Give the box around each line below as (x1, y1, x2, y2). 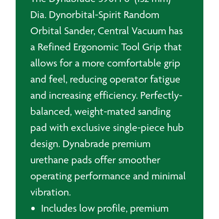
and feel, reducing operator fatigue (30, 73, 180, 85)
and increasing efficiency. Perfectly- (30, 89, 182, 101)
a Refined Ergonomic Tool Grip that (30, 41, 182, 53)
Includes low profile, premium (41, 202, 169, 214)
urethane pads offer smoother (30, 153, 160, 166)
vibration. (30, 186, 71, 198)
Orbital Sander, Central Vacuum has (30, 24, 183, 37)
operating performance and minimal (30, 170, 186, 182)
